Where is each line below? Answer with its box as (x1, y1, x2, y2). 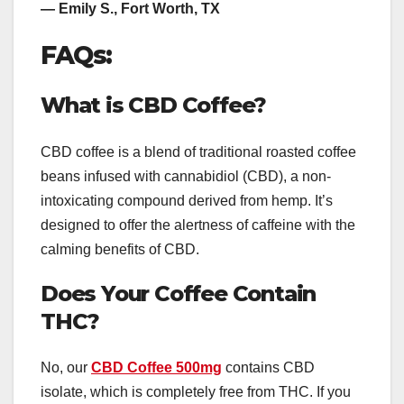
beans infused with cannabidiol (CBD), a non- (41, 168, 331, 184)
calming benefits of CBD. (41, 241, 199, 257)
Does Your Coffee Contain (41, 280, 317, 307)
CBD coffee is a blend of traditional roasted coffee (41, 143, 356, 160)
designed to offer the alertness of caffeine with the (41, 216, 355, 233)
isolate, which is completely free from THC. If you (41, 383, 351, 399)
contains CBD (222, 359, 315, 375)
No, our (41, 359, 91, 375)
